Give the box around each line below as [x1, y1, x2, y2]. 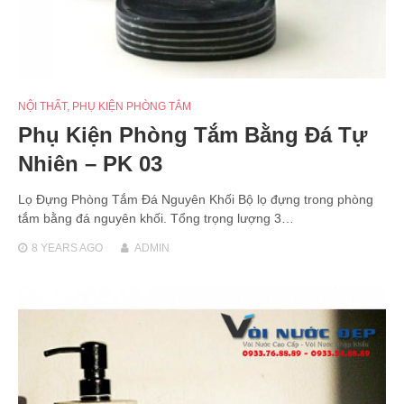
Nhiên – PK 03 [18, 151, 162, 176]
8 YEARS [32, 241, 78, 254]
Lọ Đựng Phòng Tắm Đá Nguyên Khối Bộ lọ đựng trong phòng [18, 191, 373, 207]
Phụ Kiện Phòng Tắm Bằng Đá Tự [18, 122, 367, 147]
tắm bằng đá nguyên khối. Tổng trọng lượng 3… [18, 210, 294, 225]
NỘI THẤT [18, 99, 67, 113]
